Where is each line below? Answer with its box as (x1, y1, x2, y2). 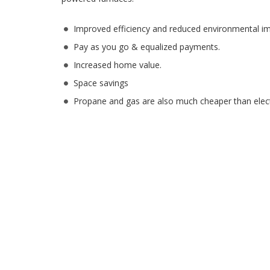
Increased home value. (74, 59, 162, 71)
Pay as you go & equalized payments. (74, 41, 220, 52)
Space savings (74, 77, 128, 89)
